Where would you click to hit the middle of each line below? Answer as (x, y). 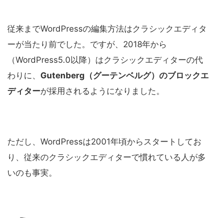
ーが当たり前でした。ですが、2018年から (87, 45)
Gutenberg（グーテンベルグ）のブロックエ (125, 76)
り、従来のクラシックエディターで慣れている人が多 (107, 157)
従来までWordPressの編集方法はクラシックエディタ (107, 29)
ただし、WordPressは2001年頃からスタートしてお (104, 142)
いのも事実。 (32, 173)
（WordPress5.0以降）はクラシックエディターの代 (105, 60)
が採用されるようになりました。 (102, 91)
